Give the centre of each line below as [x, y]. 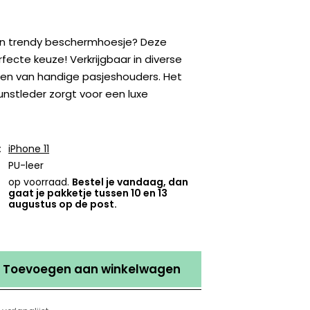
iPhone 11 [29, 149]
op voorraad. [40, 182]
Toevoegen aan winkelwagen [92, 270]
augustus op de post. [63, 204]
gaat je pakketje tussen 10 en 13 [88, 193]
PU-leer [26, 166]
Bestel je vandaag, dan [130, 182]
